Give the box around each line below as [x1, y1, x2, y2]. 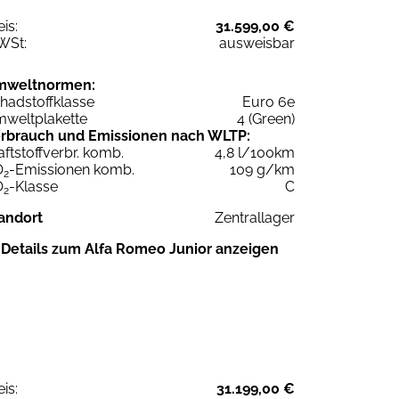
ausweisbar [219, 35, 295, 53]
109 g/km [230, 161, 295, 179]
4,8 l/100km [215, 144, 295, 162]
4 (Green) [237, 110, 295, 128]
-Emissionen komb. [9, 161, 134, 179]
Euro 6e [242, 94, 295, 111]
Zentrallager [215, 209, 295, 227]
